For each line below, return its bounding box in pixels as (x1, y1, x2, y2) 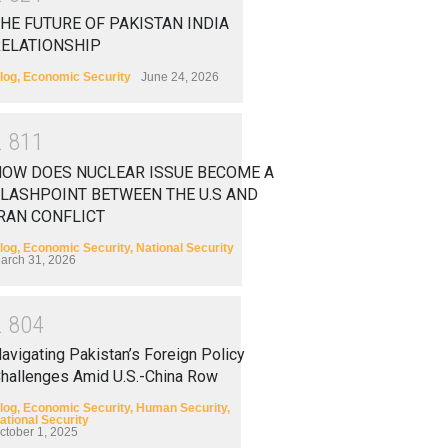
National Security (136, 240, 234, 255)
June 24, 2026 (141, 70, 219, 85)
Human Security (136, 401, 227, 416)
